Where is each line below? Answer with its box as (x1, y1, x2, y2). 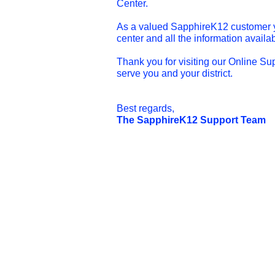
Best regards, (117, 103, 174, 114)
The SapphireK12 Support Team (117, 114, 266, 125)
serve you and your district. (117, 68, 233, 79)
